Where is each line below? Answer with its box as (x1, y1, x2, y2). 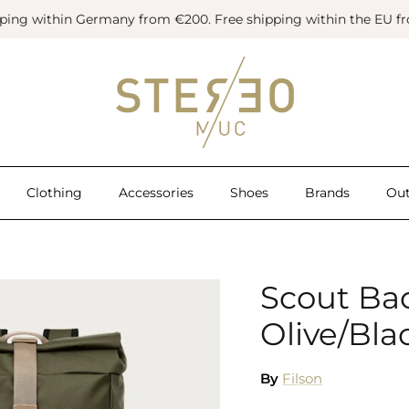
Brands (304, 184, 350, 201)
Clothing (26, 184, 82, 201)
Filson (282, 370, 323, 388)
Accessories (118, 184, 194, 201)
